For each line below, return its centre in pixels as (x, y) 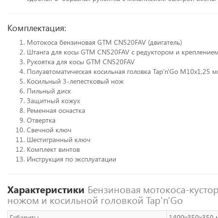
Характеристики (47, 189)
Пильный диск (49, 91)
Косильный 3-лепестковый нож (75, 81)
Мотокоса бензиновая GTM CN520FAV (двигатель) (104, 42)
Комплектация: (37, 28)
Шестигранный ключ (59, 139)
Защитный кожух (53, 100)
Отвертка (41, 120)
